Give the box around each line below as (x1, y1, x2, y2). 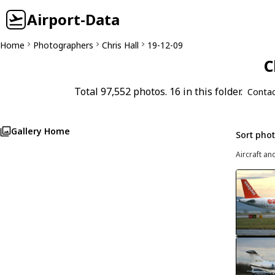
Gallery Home (11, 125, 70, 137)
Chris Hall (102, 39, 139, 51)
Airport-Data (27, 9, 120, 29)
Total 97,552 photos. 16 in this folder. (74, 85, 242, 98)
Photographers (33, 39, 93, 51)
